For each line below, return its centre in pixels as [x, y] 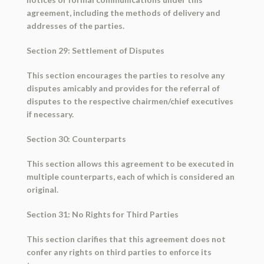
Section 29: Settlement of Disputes [95, 51]
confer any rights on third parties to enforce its [119, 252]
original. [42, 190]
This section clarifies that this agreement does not [126, 239]
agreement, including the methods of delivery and [123, 13]
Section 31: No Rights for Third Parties [102, 214]
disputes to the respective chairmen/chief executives [130, 101]
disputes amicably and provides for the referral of [123, 88]
